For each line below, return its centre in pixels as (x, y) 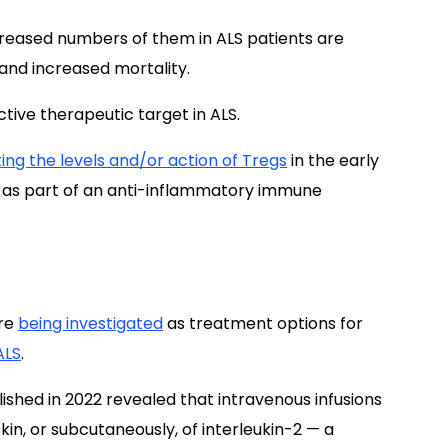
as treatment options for (263, 323)
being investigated (90, 323)
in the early (333, 160)
